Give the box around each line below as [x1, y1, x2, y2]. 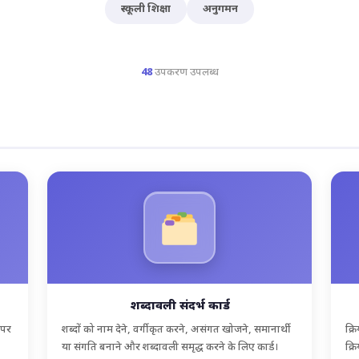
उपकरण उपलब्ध [151, 65, 219, 79]
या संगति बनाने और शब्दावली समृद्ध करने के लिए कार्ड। [62, 340, 279, 354]
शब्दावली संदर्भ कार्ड [129, 298, 230, 314]
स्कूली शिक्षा [121, 2, 171, 16]
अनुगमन [203, 2, 238, 16]
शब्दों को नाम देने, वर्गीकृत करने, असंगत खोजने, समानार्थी [62, 322, 292, 337]
